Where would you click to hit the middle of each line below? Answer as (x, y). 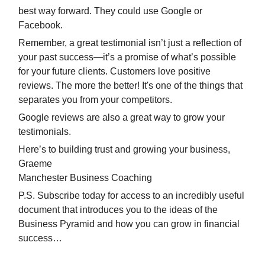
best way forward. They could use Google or (110, 11)
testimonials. (45, 131)
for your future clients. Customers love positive (114, 71)
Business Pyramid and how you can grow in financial (129, 224)
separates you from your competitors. (95, 99)
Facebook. (41, 25)
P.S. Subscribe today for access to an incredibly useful (131, 195)
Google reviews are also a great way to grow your (122, 117)
